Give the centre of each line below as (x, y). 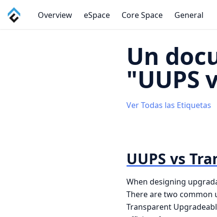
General (189, 15)
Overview (55, 15)
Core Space (142, 15)
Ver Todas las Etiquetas (169, 105)
